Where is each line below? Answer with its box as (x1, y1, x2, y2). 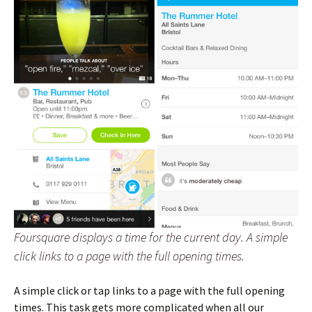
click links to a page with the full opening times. (14, 248, 244, 265)
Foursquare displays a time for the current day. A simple (14, 229, 288, 246)
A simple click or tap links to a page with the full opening (14, 283, 285, 298)
